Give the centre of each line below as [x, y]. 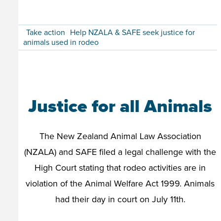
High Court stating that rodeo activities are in [120, 168]
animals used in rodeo [61, 42]
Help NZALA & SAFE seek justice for [132, 33]
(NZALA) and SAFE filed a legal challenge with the [120, 152]
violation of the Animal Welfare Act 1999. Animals [120, 184]
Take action [46, 33]
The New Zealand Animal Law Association [120, 136]
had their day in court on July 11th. [120, 199]
